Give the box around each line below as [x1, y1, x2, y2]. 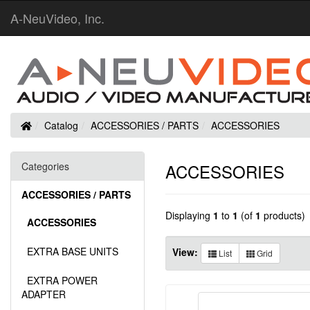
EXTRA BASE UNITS [21, 244, 118, 258]
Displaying [165, 208, 213, 223]
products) [261, 208, 305, 223]
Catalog [44, 118, 78, 132]
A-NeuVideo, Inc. [10, 9, 104, 27]
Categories [21, 159, 69, 173]
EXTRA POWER [21, 273, 98, 287]
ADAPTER [21, 287, 66, 301]
